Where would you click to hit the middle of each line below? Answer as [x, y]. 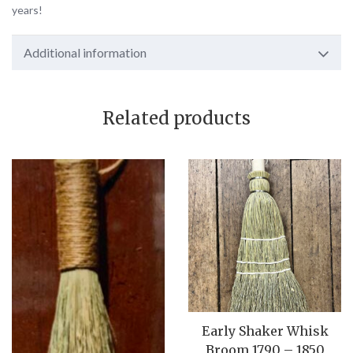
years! [27, 9]
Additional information [85, 52]
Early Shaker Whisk [265, 331]
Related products [176, 118]
